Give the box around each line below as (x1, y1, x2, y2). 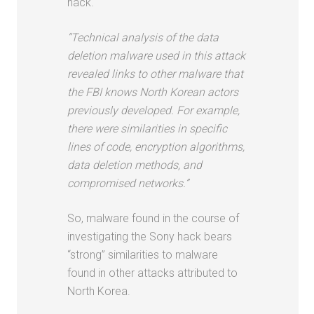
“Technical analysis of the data (67, 30, 219, 44)
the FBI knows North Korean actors (67, 85, 239, 99)
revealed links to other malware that (67, 67, 244, 81)
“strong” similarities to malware (67, 247, 219, 261)
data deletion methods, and (67, 158, 203, 172)
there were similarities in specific (67, 121, 228, 135)
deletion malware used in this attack (67, 48, 246, 62)
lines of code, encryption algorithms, (67, 139, 245, 153)
